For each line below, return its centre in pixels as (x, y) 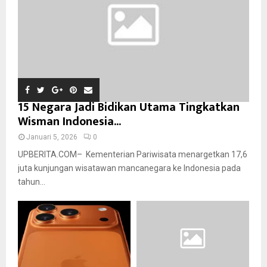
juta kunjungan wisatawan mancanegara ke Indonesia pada (129, 168)
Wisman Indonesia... (69, 121)
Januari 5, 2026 (52, 137)
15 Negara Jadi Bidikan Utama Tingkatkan (129, 107)
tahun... (32, 181)
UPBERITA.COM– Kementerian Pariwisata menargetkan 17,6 (133, 154)
